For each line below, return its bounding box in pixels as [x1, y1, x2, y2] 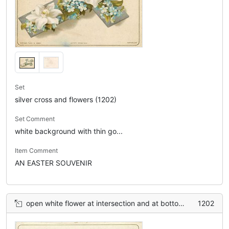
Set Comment [15, 114, 55, 123]
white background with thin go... [15, 126, 123, 135]
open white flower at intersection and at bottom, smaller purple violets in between [26, 198, 178, 208]
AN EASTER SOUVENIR [15, 158, 92, 167]
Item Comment [15, 146, 58, 154]
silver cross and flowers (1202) [15, 95, 117, 104]
